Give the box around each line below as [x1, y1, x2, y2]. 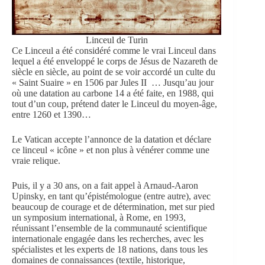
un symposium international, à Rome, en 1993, [12, 212, 186, 222]
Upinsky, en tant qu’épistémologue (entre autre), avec [12, 190, 211, 201]
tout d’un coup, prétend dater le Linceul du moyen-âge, [12, 98, 217, 109]
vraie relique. [12, 155, 60, 166]
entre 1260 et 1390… [12, 109, 91, 119]
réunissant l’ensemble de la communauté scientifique [12, 222, 207, 233]
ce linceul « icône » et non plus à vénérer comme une [12, 144, 209, 155]
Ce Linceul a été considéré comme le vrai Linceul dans [12, 45, 216, 56]
